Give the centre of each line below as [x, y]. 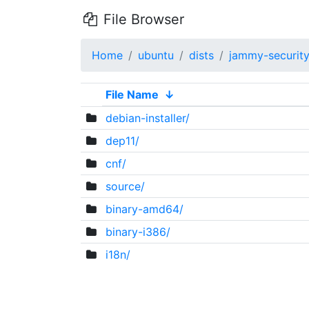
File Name [132, 94]
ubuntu [156, 55]
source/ [125, 186]
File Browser [141, 19]
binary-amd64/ [144, 209]
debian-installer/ [147, 118]
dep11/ [122, 141]
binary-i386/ [138, 232]
